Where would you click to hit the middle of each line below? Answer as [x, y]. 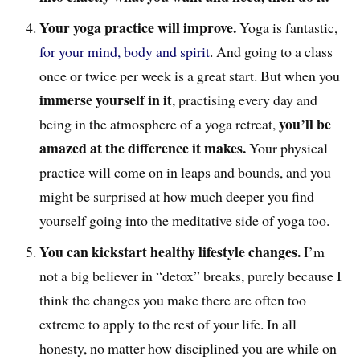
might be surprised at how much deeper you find [177, 196]
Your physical [287, 147]
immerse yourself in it [106, 99]
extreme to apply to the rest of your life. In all [168, 323]
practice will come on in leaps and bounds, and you [186, 172]
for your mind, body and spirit [125, 51]
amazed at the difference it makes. [143, 147]
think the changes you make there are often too [173, 299]
